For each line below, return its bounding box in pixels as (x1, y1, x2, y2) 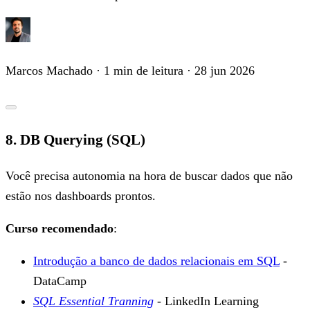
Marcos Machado (6, 63, 93, 77)
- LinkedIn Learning (154, 293, 259, 308)
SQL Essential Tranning (33, 293, 154, 308)
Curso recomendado (6, 221, 113, 235)
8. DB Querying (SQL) (6, 131, 145, 148)
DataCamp (33, 273, 86, 288)
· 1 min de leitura (93, 63, 183, 77)
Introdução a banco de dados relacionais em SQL (33, 253, 280, 268)
